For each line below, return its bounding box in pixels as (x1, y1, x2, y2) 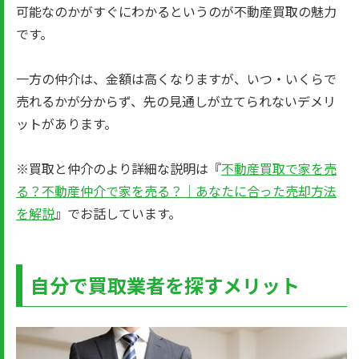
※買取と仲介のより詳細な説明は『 (16, 159, 221, 178)
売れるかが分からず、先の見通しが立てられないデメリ (16, 91, 336, 111)
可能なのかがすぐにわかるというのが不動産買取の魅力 (16, 2, 337, 21)
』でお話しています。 (54, 204, 181, 223)
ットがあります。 (16, 114, 117, 133)
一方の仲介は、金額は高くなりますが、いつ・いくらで (16, 69, 337, 88)
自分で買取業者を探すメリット (30, 271, 300, 299)
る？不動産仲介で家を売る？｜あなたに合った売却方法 (16, 181, 337, 200)
